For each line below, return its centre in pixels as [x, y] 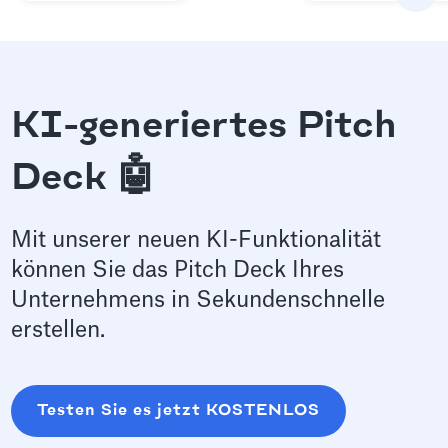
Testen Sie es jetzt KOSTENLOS [179, 411]
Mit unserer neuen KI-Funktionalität [196, 240]
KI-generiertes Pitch [204, 127]
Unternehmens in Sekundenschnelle [198, 300]
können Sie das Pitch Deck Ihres [178, 270]
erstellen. [58, 330]
